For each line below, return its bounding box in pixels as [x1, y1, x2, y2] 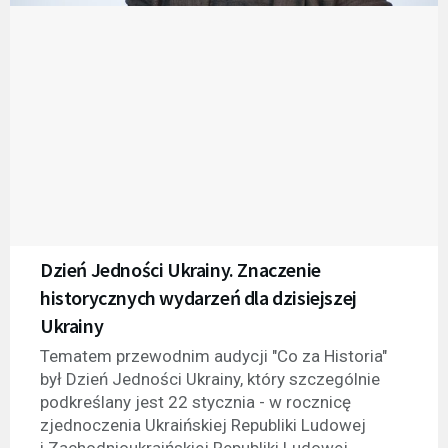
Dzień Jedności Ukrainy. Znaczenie [40, 257, 321, 283]
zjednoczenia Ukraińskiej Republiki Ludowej [40, 415, 366, 436]
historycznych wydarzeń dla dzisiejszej [40, 285, 357, 311]
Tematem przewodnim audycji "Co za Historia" [40, 346, 387, 367]
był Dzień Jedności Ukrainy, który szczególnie [40, 369, 380, 390]
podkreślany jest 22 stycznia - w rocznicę [40, 392, 351, 413]
